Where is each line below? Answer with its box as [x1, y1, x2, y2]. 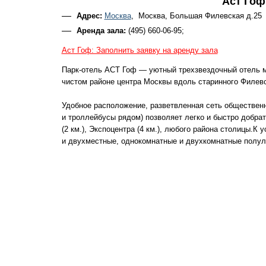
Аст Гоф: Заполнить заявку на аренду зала [61, 46, 218, 55]
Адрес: [76, 11, 102, 20]
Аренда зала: [76, 26, 128, 35]
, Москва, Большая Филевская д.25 [131, 11, 262, 20]
